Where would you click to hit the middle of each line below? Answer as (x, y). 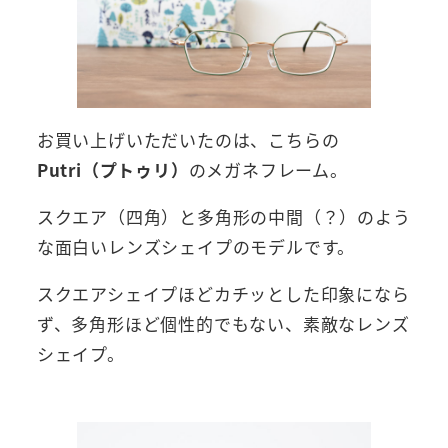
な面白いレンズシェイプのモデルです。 (196, 246)
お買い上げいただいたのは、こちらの (188, 139)
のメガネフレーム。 (268, 169)
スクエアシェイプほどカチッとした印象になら (223, 293)
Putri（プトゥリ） (112, 169)
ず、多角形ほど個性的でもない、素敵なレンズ (223, 323)
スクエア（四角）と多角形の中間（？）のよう (223, 216)
